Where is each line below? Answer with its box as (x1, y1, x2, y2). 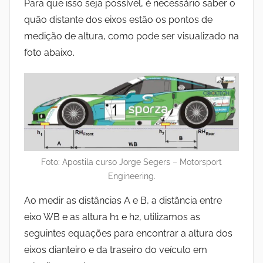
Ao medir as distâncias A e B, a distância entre (24, 195, 222, 207)
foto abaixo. (24, 47, 75, 59)
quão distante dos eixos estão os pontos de (24, 14, 213, 26)
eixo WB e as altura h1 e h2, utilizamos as (24, 211, 200, 223)
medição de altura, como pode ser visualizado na (24, 31, 239, 42)
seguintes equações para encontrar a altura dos (24, 228, 232, 240)
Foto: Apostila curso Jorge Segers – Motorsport (41, 157, 222, 167)
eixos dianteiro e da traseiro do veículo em (24, 244, 207, 256)
